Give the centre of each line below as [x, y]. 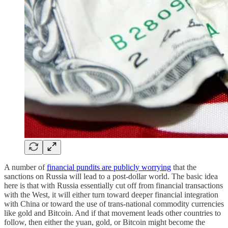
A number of [25, 167]
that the [184, 167]
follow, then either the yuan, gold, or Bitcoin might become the [105, 222]
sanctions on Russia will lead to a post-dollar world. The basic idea [111, 176]
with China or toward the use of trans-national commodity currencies [114, 204]
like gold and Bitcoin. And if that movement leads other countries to [112, 213]
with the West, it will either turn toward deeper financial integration [111, 194]
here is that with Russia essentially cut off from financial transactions [113, 185]
